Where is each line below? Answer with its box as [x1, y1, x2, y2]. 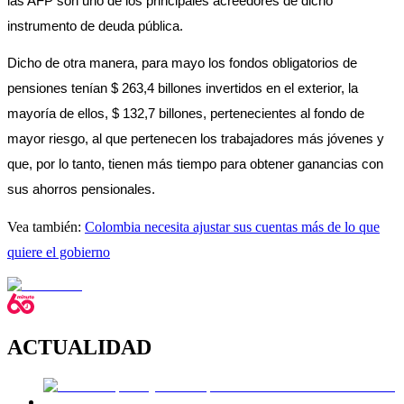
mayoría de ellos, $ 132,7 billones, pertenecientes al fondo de [7, 106, 364, 122]
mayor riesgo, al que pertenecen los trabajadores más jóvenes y [7, 132, 384, 147]
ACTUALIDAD [7, 335, 151, 359]
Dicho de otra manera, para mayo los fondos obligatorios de [7, 56, 357, 71]
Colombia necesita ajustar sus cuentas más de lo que [85, 218, 380, 234]
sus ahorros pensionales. [7, 182, 159, 197]
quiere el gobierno [7, 243, 110, 260]
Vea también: [7, 218, 85, 234]
